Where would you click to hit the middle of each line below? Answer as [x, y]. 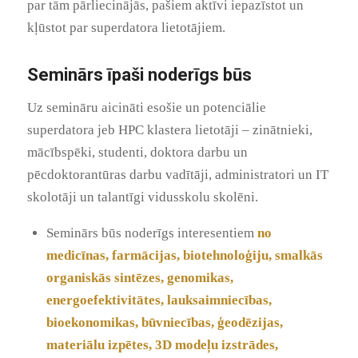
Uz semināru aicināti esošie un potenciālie [146, 107]
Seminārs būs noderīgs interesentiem [150, 233]
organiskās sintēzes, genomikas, [139, 278]
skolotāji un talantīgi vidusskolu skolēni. [142, 197]
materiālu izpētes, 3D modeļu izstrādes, [162, 345]
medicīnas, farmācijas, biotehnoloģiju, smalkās [184, 256]
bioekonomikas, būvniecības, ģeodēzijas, [164, 323]
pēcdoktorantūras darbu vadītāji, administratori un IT [177, 174]
